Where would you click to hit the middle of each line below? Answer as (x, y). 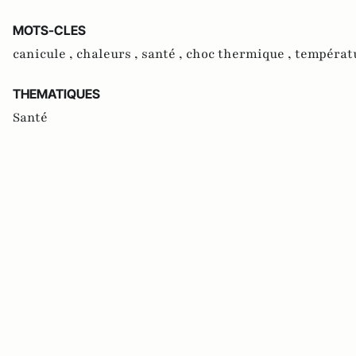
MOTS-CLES (49, 30)
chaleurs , (109, 54)
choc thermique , (240, 54)
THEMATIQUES (56, 94)
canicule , (44, 54)
